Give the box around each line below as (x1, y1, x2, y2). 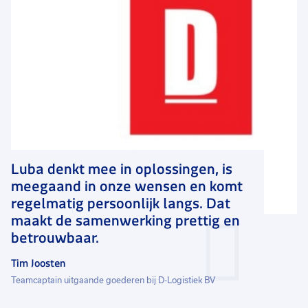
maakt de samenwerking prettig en (11, 209, 240, 232)
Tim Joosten (11, 254, 65, 271)
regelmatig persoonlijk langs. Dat (11, 192, 230, 214)
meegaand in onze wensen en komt (11, 175, 243, 197)
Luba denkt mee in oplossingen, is (11, 157, 232, 180)
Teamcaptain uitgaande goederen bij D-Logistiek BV (11, 275, 215, 285)
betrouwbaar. (11, 226, 99, 249)
